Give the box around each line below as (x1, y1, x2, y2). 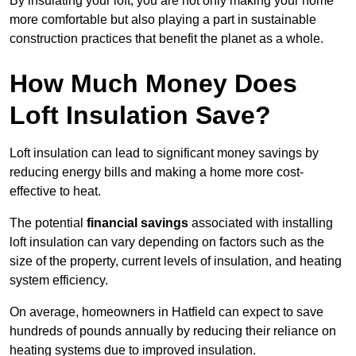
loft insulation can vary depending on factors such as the (10, 235, 324, 250)
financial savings (87, 216, 188, 230)
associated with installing (188, 216, 333, 230)
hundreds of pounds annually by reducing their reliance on (10, 324, 336, 339)
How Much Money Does (10, 69, 297, 99)
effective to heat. (10, 184, 101, 199)
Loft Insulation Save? (10, 101, 271, 130)
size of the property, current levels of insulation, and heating (10, 254, 342, 269)
